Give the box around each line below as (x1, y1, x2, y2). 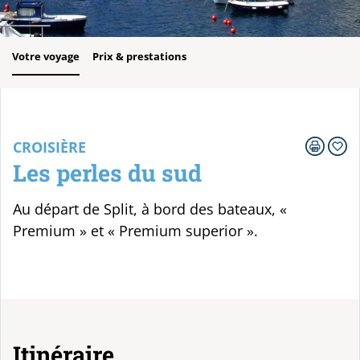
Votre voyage (12, 49, 80, 63)
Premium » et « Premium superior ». (13, 220, 258, 240)
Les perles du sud (13, 157, 202, 189)
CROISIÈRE (13, 137, 86, 157)
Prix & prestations (92, 49, 186, 63)
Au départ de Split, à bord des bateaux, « (13, 198, 287, 219)
